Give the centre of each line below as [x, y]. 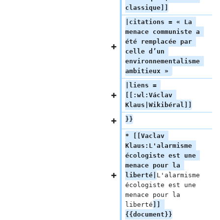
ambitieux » [149, 71]
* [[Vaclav [147, 136]
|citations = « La [160, 22]
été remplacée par [160, 41]
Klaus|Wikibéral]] [158, 105]
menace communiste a [164, 32]
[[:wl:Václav [151, 95]
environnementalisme [164, 61]
